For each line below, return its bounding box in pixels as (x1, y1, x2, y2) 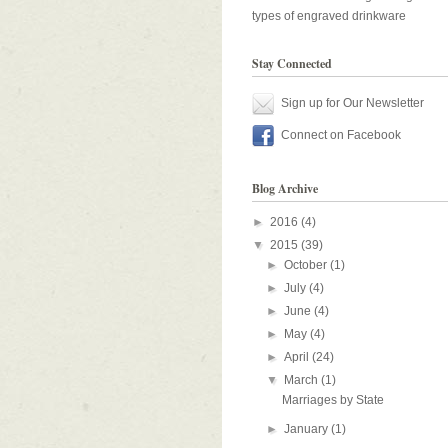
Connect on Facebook (281, 128, 401, 142)
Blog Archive (252, 180, 318, 197)
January (284, 422, 332, 436)
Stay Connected (252, 55, 332, 72)
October (284, 258, 331, 272)
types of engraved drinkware (252, 9, 406, 23)
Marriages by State (281, 393, 384, 407)
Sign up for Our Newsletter (281, 96, 424, 110)
